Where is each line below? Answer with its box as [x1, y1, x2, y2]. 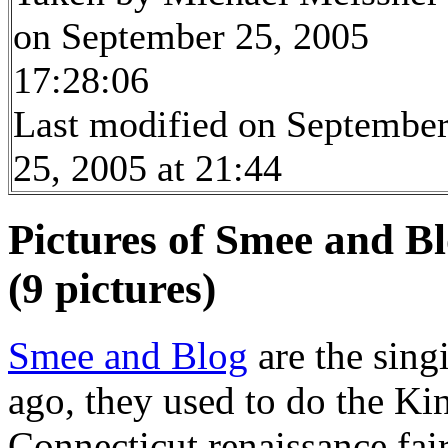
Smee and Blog [8, 333, 248, 377]
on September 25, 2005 [13, 15, 369, 58]
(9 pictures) [8, 264, 216, 312]
